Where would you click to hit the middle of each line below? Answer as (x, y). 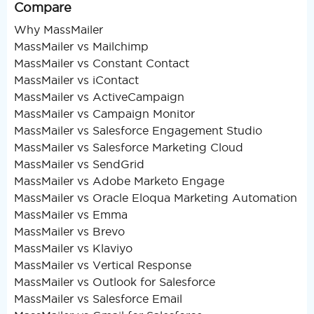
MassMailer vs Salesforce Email (98, 299)
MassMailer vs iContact (76, 80)
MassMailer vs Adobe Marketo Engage (119, 181)
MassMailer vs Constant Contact (102, 63)
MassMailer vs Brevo (69, 232)
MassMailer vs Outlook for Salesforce (115, 282)
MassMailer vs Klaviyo (73, 248)
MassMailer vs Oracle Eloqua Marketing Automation (156, 198)
